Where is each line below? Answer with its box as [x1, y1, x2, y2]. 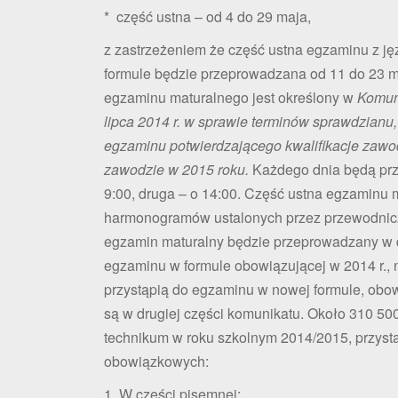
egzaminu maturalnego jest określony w [104, 86, 354, 107]
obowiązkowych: [104, 350, 209, 371]
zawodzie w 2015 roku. [104, 158, 249, 179]
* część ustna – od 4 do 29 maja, [104, 5, 311, 27]
